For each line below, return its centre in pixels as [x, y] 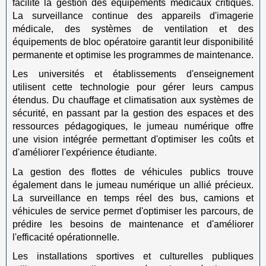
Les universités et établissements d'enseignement [133, 74]
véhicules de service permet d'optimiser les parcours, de [133, 211]
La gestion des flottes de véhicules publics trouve [133, 172]
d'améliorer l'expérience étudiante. [85, 152]
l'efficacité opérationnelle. [66, 237]
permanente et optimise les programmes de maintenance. [133, 55]
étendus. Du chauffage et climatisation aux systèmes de [133, 100]
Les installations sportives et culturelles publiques [133, 256]
